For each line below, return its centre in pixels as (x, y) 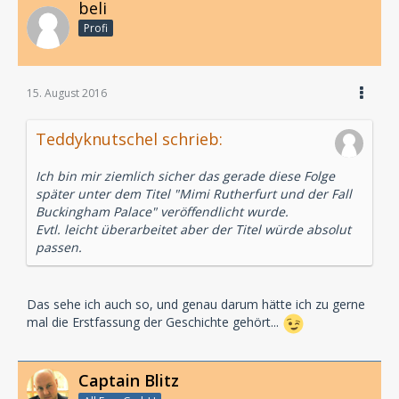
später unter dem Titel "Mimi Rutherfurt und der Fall (194, 194)
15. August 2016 (67, 94)
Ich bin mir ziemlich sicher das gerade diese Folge (185, 176)
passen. (59, 248)
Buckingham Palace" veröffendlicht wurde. (162, 212)
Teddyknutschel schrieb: (129, 139)
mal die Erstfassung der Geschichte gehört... (155, 322)
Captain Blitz (129, 381)
